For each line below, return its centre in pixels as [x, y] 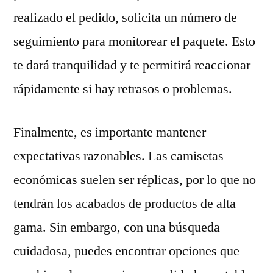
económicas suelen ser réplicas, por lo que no [135, 180]
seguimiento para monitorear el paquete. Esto [134, 41]
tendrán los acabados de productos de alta [125, 204]
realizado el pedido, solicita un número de [125, 18]
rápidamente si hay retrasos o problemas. [123, 89]
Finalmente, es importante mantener [110, 132]
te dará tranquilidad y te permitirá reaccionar [132, 65]
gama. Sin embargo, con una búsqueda [117, 227]
